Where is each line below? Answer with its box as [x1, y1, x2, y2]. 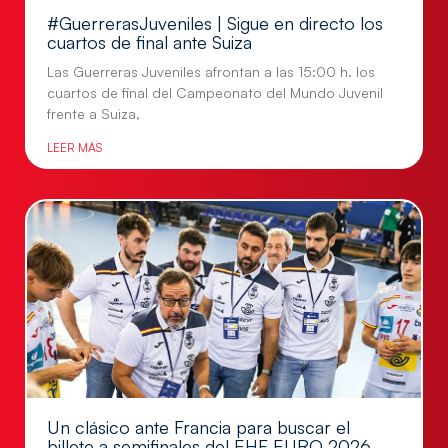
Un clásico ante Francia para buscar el [47, 416, 350, 439]
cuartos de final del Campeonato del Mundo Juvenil [47, 84, 383, 102]
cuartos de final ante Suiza [47, 31, 252, 54]
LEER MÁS [47, 140, 102, 156]
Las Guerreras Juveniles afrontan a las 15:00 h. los [47, 63, 375, 81]
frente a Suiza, [47, 105, 140, 123]
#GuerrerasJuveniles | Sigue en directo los [47, 12, 383, 35]
